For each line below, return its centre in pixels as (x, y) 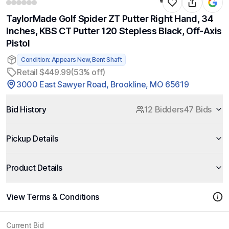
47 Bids (198, 109)
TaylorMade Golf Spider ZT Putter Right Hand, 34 (110, 19)
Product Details (34, 168)
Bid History (26, 109)
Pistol (18, 43)
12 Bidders (164, 109)
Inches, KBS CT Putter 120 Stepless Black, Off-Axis (114, 31)
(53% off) (88, 72)
